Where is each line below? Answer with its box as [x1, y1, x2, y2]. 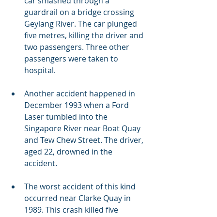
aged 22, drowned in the [24, 146, 114, 157]
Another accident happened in [24, 88, 137, 99]
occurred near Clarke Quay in [24, 193, 133, 204]
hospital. [24, 65, 56, 76]
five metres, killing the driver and [24, 30, 145, 41]
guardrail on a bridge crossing [24, 7, 136, 18]
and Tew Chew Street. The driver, [24, 135, 145, 146]
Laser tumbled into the [24, 111, 109, 123]
